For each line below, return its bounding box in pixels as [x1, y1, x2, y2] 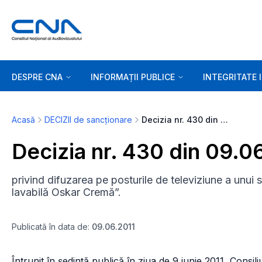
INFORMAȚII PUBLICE [91, 71, 175, 82]
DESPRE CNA [12, 71, 63, 82]
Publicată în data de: [12, 222, 92, 232]
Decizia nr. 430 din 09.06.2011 [220, 115, 228, 125]
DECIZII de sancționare [44, 115, 132, 125]
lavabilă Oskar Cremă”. [12, 186, 121, 198]
